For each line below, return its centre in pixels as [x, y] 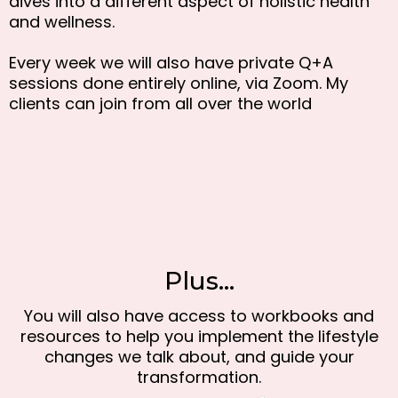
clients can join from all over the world [160, 104]
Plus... [199, 281]
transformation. [199, 378]
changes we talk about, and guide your [199, 357]
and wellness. [62, 22]
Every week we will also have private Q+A [171, 63]
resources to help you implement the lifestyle [199, 337]
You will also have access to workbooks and [199, 316]
